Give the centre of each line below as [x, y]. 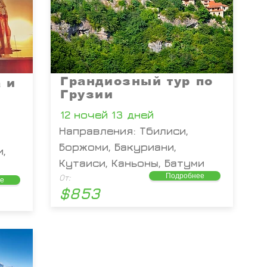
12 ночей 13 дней [107, 115]
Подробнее [185, 176]
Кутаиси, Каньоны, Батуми [132, 163]
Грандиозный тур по [137, 81]
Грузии [87, 94]
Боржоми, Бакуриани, [118, 147]
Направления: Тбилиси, [124, 131]
